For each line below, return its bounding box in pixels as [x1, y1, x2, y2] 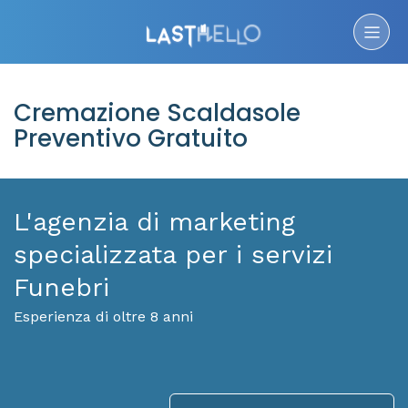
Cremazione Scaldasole [14, 97, 301, 129]
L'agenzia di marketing [14, 207, 295, 237]
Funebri [14, 272, 109, 302]
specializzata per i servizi [14, 240, 332, 270]
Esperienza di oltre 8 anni [14, 308, 193, 325]
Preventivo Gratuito [14, 122, 248, 155]
